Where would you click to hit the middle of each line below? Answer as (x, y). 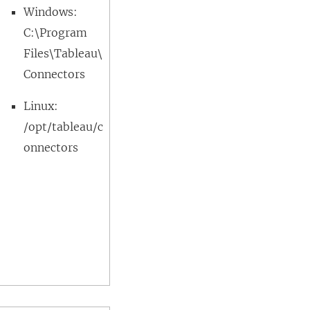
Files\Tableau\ (63, 53)
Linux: (41, 106)
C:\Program (56, 33)
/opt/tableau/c (64, 127)
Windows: (51, 12)
